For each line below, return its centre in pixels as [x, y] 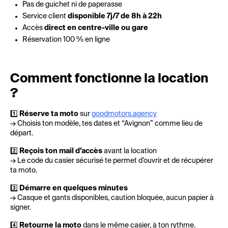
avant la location [130, 151]
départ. [22, 133]
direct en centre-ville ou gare [96, 28]
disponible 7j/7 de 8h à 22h [115, 16]
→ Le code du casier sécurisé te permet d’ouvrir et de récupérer [112, 161]
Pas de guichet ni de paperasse [72, 5]
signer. [21, 208]
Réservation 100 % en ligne [66, 40]
